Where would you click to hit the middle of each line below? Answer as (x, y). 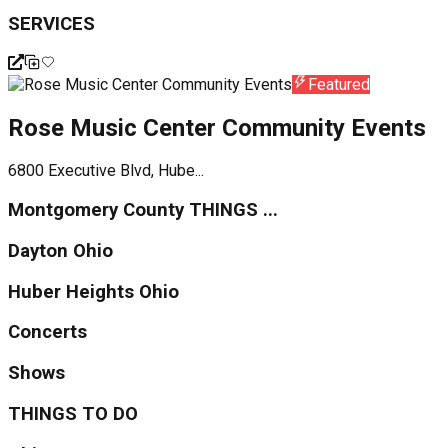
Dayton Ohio (60, 250)
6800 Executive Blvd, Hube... (106, 171)
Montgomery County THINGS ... (143, 210)
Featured (339, 84)
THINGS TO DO (73, 413)
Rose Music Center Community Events (217, 127)
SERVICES (51, 23)
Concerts (47, 332)
